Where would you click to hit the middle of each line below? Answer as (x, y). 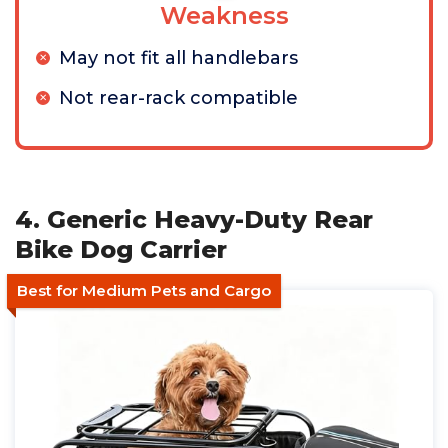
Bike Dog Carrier (121, 249)
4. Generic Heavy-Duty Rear (194, 219)
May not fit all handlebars (178, 58)
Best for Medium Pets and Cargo (144, 290)
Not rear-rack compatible (178, 98)
